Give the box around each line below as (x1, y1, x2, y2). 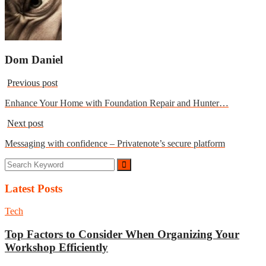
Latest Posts (5, 182, 62, 195)
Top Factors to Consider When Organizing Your (5, 228, 239, 241)
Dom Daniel (5, 53, 63, 66)
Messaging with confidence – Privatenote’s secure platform (5, 138, 225, 148)
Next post (7, 118, 43, 128)
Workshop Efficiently (5, 241, 108, 254)
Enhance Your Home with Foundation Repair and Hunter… (5, 97, 229, 108)
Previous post (7, 77, 58, 88)
